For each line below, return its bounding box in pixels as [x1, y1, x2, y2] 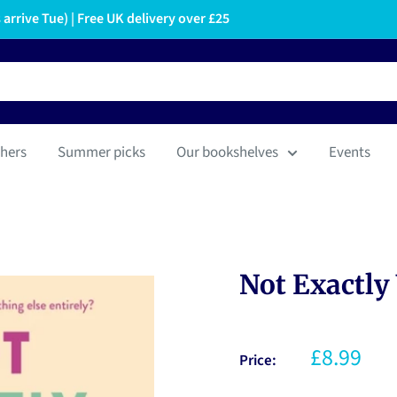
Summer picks [58, 142, 145, 163]
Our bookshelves [176, 142, 278, 163]
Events [329, 142, 370, 163]
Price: [239, 350, 276, 371]
